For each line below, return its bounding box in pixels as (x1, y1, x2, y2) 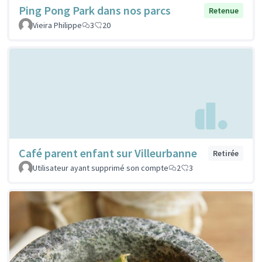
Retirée (213, 147, 239, 158)
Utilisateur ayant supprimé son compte (33, 162, 168, 173)
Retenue (209, 5, 239, 16)
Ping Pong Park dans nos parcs (19, 3, 171, 18)
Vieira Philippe (33, 20, 82, 31)
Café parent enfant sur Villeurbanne (19, 145, 197, 160)
